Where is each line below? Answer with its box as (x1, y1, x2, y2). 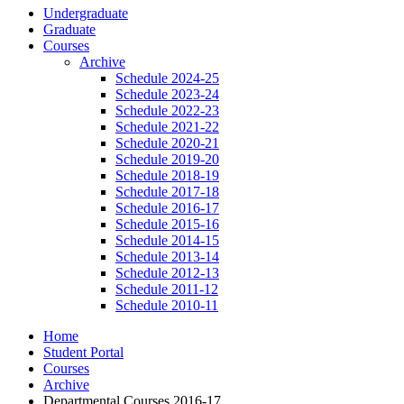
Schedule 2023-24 (115, 86, 219, 102)
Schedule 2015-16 (115, 216, 219, 232)
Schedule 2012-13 (115, 264, 219, 280)
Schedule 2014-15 (115, 232, 219, 248)
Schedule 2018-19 (115, 167, 219, 183)
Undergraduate (43, 5, 128, 21)
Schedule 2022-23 (115, 102, 219, 118)
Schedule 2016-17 (115, 199, 219, 216)
